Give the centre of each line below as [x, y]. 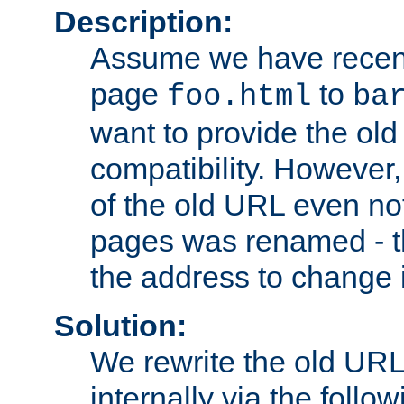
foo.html [239, 96]
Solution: [120, 325]
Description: [143, 21]
